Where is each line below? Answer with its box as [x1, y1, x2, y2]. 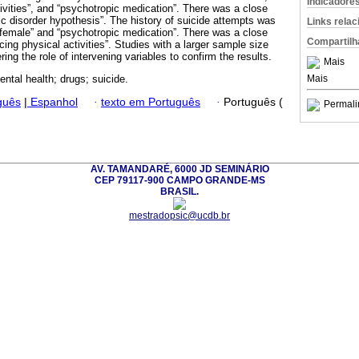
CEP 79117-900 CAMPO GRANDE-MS [94, 174, 265, 186]
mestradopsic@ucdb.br [129, 209, 230, 221]
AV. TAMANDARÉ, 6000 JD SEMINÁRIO [90, 163, 269, 175]
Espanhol [27, 95, 78, 108]
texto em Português [101, 95, 200, 108]
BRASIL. [160, 185, 199, 197]
